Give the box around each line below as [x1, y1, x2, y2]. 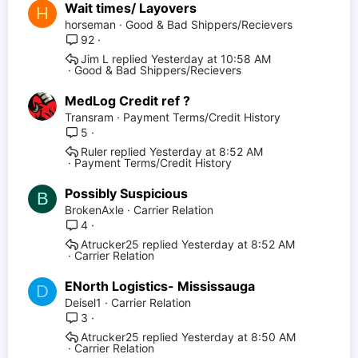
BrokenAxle [65, 203, 124, 217]
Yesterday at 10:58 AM [151, 52, 271, 66]
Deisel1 [65, 296, 101, 309]
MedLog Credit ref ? [65, 93, 190, 109]
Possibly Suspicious [65, 185, 188, 201]
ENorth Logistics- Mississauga [65, 278, 255, 294]
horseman [65, 18, 116, 31]
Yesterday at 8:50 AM [181, 330, 296, 344]
